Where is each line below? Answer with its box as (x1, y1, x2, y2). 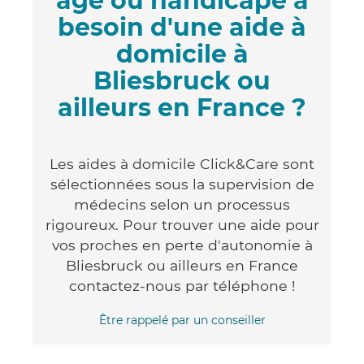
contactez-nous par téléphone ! (68, 276, 296, 294)
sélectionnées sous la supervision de (50, 175, 314, 193)
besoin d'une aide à (58, 11, 306, 42)
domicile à (115, 38, 249, 69)
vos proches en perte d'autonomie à (51, 236, 313, 253)
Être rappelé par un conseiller (98, 312, 266, 327)
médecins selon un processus (74, 195, 290, 213)
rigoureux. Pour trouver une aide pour (45, 215, 319, 233)
